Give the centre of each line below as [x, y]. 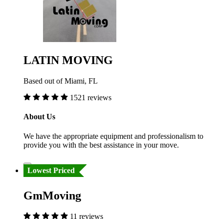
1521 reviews [91, 98]
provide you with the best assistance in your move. [101, 145]
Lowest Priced [51, 170]
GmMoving [52, 196]
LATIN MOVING [68, 60]
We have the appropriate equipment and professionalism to [113, 136]
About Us [39, 117]
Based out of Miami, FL [61, 81]
